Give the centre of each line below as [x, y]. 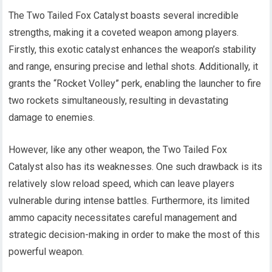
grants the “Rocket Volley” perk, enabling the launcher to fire [135, 83]
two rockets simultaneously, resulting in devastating [119, 100]
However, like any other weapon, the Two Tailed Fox [118, 149]
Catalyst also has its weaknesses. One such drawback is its [136, 166]
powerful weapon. [46, 251]
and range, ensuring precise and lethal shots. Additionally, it [134, 66]
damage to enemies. [52, 117]
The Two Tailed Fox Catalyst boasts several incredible [124, 15]
